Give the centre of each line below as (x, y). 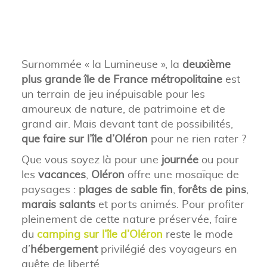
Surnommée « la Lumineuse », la (102, 64)
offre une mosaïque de (181, 174)
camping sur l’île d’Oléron (100, 234)
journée (180, 159)
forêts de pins (212, 189)
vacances (62, 174)
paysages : (50, 189)
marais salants (58, 204)
